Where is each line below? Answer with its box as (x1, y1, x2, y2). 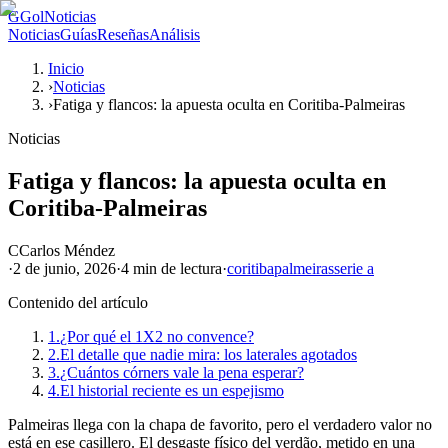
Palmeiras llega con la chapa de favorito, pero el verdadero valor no (8, 415, 432, 433)
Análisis (149, 26, 200, 43)
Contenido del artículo (8, 293, 148, 311)
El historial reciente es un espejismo (60, 381, 284, 399)
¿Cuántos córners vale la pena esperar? (60, 363, 304, 381)
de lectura (157, 259, 222, 277)
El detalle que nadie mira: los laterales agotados (60, 345, 357, 363)
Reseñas (97, 26, 149, 43)
